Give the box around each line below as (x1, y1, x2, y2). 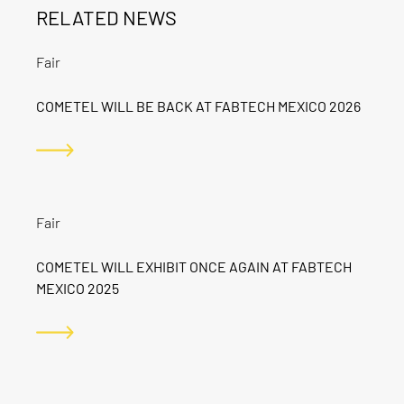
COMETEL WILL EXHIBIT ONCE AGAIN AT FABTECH (36, 258, 352, 275)
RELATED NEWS (36, 5, 177, 29)
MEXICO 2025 (36, 280, 119, 297)
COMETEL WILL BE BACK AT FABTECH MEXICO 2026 (36, 97, 361, 115)
